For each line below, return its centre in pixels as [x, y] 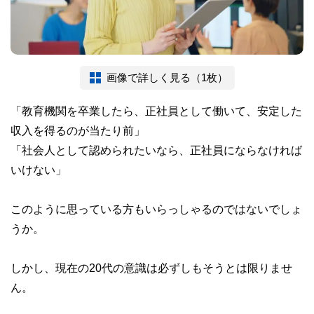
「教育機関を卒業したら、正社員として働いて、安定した [156, 110]
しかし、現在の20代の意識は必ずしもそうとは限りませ [151, 267]
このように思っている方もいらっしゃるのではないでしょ [156, 209]
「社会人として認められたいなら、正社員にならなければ [156, 150]
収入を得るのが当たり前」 [78, 130]
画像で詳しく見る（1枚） [167, 77]
